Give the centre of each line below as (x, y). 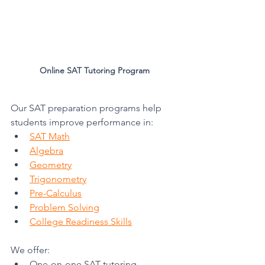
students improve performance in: (82, 122)
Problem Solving (64, 207)
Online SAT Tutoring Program (95, 70)
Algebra (46, 150)
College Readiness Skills (81, 221)
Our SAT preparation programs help (87, 108)
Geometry (51, 164)
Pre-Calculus (56, 193)
